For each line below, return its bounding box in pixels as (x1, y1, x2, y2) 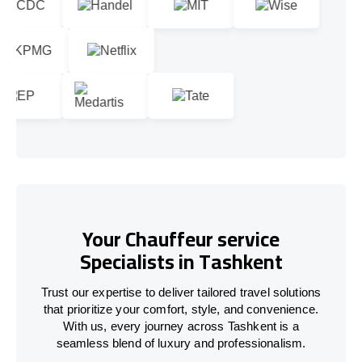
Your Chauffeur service (82, 220, 280, 259)
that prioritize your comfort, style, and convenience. (44, 301, 318, 316)
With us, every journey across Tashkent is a (63, 318, 299, 333)
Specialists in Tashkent (79, 242, 283, 281)
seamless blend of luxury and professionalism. (56, 335, 306, 350)
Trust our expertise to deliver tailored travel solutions (40, 284, 322, 299)
